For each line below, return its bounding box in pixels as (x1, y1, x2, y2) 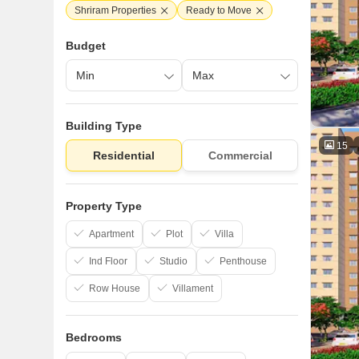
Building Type (66, 119, 142, 132)
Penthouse (220, 256, 267, 267)
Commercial (208, 149, 272, 162)
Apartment (89, 228, 134, 240)
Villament (172, 283, 213, 294)
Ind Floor (89, 256, 127, 267)
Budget (66, 39, 106, 52)
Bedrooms (66, 331, 122, 344)
